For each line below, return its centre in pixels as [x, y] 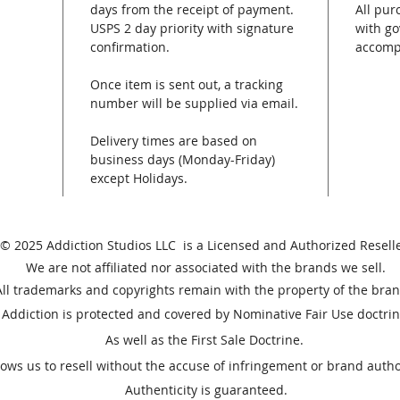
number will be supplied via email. [194, 103]
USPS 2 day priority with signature [192, 28]
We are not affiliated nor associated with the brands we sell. [206, 267]
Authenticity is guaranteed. [206, 389]
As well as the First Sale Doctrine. [206, 339]
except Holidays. [139, 178]
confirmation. [130, 46]
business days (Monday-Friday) [183, 159]
